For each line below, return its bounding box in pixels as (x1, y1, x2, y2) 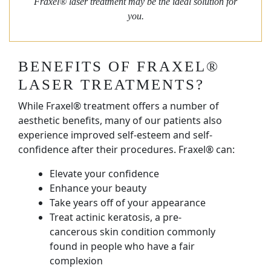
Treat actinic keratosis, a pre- (50, 210, 181, 224)
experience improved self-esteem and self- (18, 128, 212, 142)
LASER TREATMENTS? (18, 76, 204, 93)
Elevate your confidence (50, 166, 159, 180)
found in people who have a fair (50, 239, 195, 253)
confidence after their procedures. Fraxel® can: (18, 142, 235, 156)
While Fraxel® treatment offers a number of (18, 99, 219, 113)
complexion (50, 253, 103, 267)
